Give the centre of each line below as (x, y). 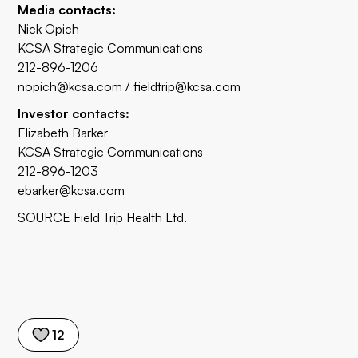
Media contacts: (67, 10)
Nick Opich (49, 29)
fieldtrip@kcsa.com (187, 86)
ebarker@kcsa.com (72, 190)
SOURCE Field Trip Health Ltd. (103, 217)
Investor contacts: (74, 113)
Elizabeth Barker (63, 133)
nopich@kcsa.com (70, 86)
